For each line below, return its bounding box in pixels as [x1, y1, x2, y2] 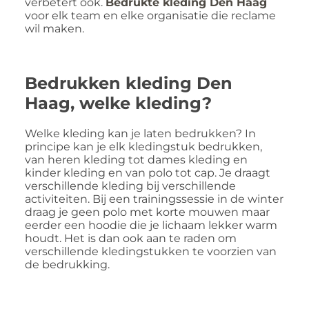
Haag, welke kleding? [25, 92, 212, 113]
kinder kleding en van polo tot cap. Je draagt [25, 166, 270, 179]
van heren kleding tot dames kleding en [25, 152, 248, 166]
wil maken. [25, 22, 84, 35]
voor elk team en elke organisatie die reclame [25, 9, 276, 22]
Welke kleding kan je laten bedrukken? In [25, 126, 256, 140]
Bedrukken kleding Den [25, 72, 232, 93]
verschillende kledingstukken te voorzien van [25, 244, 277, 258]
